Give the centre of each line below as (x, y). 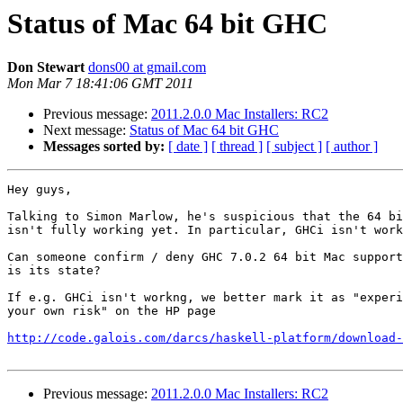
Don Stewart (46, 67)
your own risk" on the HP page (112, 311)
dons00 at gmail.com (147, 67)
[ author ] (352, 147)
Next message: (86, 130)
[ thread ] (237, 147)
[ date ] (188, 147)
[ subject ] (294, 147)
